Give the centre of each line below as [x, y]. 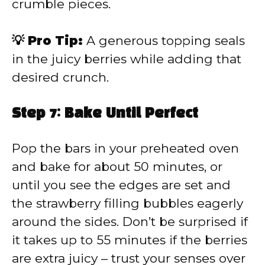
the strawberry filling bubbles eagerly [127, 203]
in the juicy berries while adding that [127, 59]
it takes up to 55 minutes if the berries [130, 240]
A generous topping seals [164, 41]
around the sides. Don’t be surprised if [130, 221]
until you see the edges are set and [121, 185]
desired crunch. [60, 77]
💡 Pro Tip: [47, 41]
